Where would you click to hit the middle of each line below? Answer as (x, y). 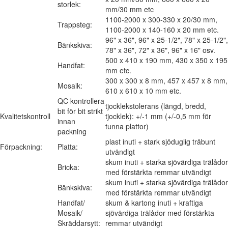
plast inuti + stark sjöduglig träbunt (160, 141)
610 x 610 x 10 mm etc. (143, 90)
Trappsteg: (75, 24)
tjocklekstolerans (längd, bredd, (156, 106)
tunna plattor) (127, 126)
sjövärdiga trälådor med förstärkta (160, 212)
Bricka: (68, 167)
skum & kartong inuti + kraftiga (154, 202)
